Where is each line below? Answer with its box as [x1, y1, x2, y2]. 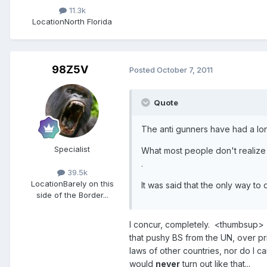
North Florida [64, 16, 112, 26]
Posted [129, 65, 157, 75]
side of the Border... [36, 190, 108, 200]
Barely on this [63, 178, 114, 188]
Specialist [54, 144, 90, 154]
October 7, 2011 [157, 65, 213, 75]
